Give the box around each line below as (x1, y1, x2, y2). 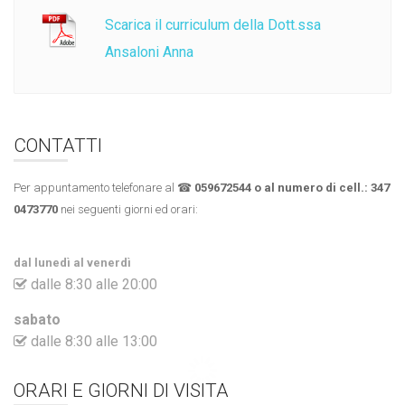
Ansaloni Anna (105, 42, 193, 61)
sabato (14, 310, 61, 328)
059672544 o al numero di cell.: (194, 180, 371, 194)
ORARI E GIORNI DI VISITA (14, 379, 229, 401)
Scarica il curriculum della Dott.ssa (105, 15, 321, 33)
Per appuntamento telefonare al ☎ (14, 180, 194, 194)
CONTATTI (14, 134, 102, 156)
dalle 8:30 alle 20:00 (27, 275, 157, 293)
